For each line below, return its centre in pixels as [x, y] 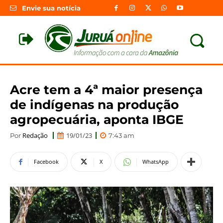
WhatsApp [156, 162]
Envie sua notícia [51, 8]
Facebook [46, 162]
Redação [35, 135]
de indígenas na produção [94, 104]
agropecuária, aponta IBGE [97, 119]
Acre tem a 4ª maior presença [106, 89]
